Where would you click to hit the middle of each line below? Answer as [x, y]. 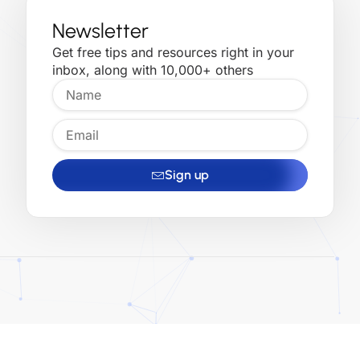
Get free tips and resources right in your [173, 52]
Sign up [186, 174]
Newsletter [100, 30]
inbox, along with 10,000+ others [153, 70]
